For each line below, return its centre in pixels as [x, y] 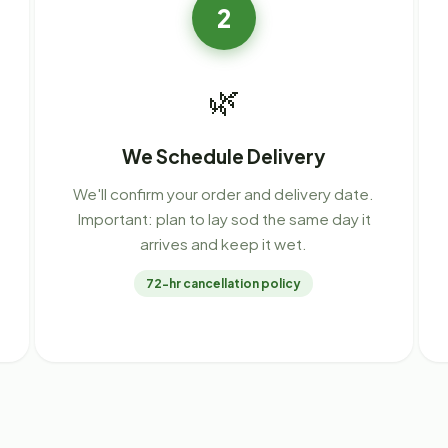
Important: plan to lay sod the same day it [223, 219]
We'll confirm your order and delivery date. [224, 194]
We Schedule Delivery [224, 156]
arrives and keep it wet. [224, 244]
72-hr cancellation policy [224, 284]
